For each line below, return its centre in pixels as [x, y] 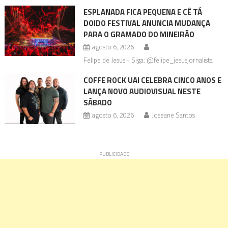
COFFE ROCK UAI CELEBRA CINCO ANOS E [152, 80]
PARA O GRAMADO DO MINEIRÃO [139, 35]
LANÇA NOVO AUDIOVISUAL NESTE [142, 92]
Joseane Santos [173, 115]
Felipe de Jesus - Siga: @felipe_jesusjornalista [148, 60]
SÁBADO [97, 103]
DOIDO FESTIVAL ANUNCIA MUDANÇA [147, 23]
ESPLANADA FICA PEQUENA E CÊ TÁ [142, 12]
